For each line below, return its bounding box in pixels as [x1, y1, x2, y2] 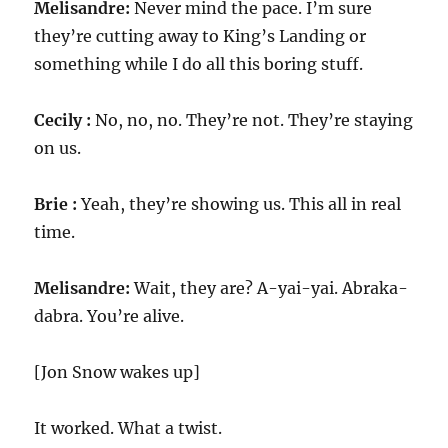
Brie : [34, 194, 78, 214]
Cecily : [34, 110, 92, 130]
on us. [34, 138, 82, 158]
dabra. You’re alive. [34, 306, 185, 326]
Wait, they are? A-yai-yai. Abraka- [130, 278, 409, 298]
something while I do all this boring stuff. [34, 54, 364, 74]
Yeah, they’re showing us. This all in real [77, 194, 402, 214]
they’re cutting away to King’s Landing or [34, 26, 367, 46]
